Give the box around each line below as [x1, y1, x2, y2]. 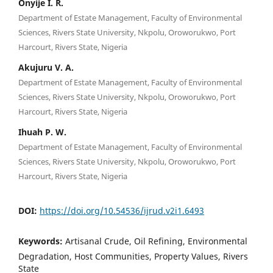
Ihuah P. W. [18, 126, 66, 138]
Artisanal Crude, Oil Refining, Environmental [65, 235, 247, 247]
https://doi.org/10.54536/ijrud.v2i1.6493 [40, 204, 204, 216]
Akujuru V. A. [18, 62, 74, 73]
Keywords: [18, 235, 65, 247]
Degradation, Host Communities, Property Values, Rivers [18, 250, 248, 262]
